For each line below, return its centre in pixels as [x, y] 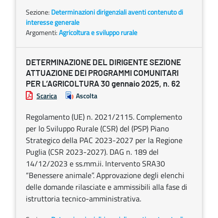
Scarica [47, 96]
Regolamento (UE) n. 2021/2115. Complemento [104, 117]
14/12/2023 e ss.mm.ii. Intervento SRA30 [95, 163]
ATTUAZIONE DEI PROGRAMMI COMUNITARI [102, 73]
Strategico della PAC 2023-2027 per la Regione [104, 140]
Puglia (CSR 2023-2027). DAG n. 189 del [92, 152]
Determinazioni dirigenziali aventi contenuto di [117, 12]
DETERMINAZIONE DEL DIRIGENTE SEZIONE [103, 63]
